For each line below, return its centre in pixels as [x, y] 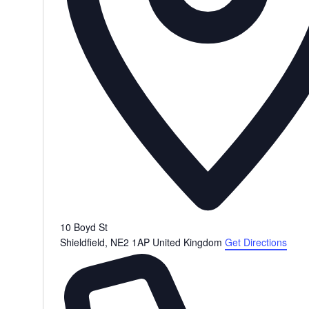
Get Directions [256, 242]
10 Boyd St [83, 227]
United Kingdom [187, 242]
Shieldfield [82, 242]
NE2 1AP [130, 242]
